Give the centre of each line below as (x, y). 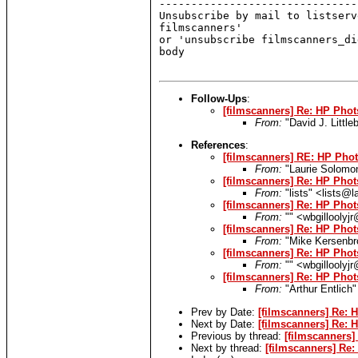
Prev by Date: (225, 312)
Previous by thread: (238, 336)
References (218, 145)
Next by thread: (228, 348)
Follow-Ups (219, 99)
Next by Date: (225, 324)
